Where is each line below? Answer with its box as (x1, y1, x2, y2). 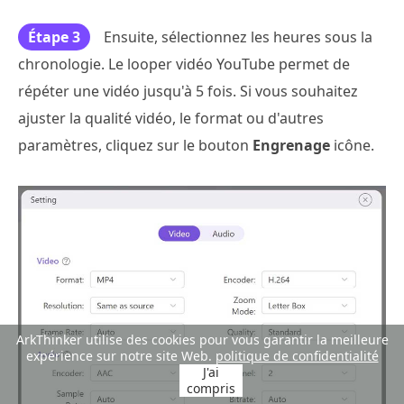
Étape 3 (28, 27, 80, 47)
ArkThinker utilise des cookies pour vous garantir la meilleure (15, 331, 389, 348)
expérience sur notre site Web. (25, 347, 216, 364)
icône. (330, 135, 374, 155)
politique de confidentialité (215, 347, 379, 364)
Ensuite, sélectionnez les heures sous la (104, 27, 372, 47)
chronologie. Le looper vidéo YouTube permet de (18, 54, 350, 74)
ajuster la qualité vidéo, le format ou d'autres (18, 108, 324, 128)
